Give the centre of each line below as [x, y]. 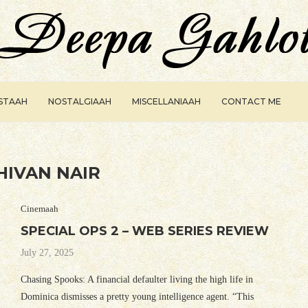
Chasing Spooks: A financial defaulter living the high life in [136, 279]
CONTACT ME [251, 101]
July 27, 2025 [47, 253]
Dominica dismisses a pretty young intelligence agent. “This [137, 297]
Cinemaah [39, 209]
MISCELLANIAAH [166, 101]
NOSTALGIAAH [80, 101]
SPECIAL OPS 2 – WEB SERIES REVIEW [144, 231]
